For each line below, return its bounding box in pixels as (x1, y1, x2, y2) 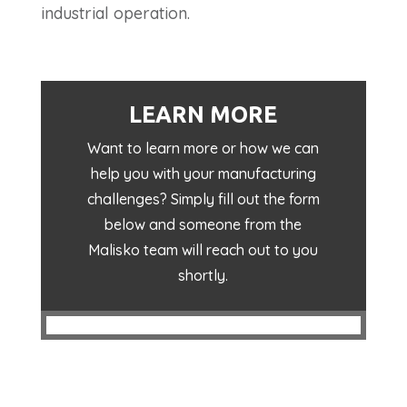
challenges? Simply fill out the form (86, 189, 320, 208)
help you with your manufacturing (90, 164, 316, 183)
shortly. (178, 265, 229, 284)
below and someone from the (104, 214, 303, 233)
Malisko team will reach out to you (88, 240, 319, 259)
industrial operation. (40, 2, 190, 24)
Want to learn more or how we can (87, 138, 320, 157)
